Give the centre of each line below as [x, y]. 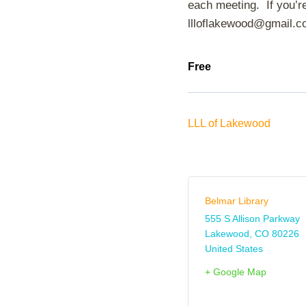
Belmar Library [237, 200]
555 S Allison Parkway [252, 218]
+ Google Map [236, 272]
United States [234, 248]
